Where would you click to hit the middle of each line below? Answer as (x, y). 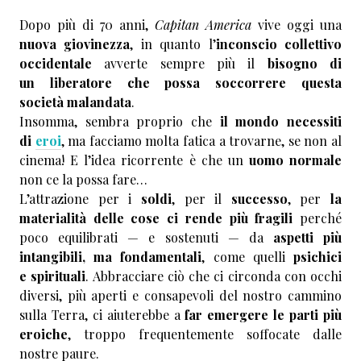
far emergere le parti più (263, 314)
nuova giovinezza (75, 44)
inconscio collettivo (279, 44)
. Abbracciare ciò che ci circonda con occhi (214, 276)
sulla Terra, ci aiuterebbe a (102, 314)
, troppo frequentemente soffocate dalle (205, 334)
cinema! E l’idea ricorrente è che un (134, 160)
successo (259, 198)
